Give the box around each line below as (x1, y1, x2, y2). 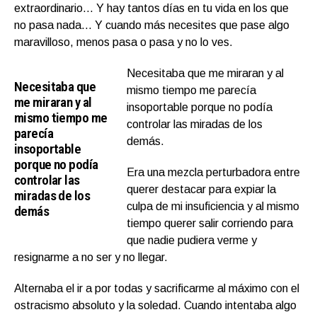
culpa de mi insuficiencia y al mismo (127, 200, 300, 212)
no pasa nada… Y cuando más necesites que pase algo (14, 18, 289, 31)
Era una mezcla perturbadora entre (127, 166, 301, 178)
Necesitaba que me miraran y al (127, 67, 284, 79)
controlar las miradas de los (127, 117, 263, 130)
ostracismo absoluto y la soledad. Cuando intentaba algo (14, 299, 296, 311)
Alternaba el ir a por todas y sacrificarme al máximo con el (14, 282, 299, 294)
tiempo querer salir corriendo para (127, 217, 294, 229)
